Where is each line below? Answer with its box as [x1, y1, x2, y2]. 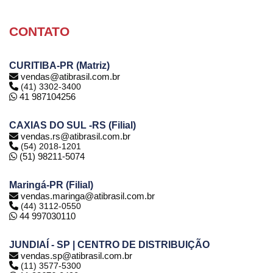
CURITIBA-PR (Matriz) [9, 60, 110, 71]
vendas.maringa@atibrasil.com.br [21, 191, 155, 201]
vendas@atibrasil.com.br [21, 71, 120, 82]
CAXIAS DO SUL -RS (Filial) [9, 120, 136, 130]
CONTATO [9, 24, 69, 38]
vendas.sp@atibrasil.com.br [21, 250, 132, 261]
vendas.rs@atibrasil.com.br [21, 131, 130, 141]
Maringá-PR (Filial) [9, 180, 93, 190]
